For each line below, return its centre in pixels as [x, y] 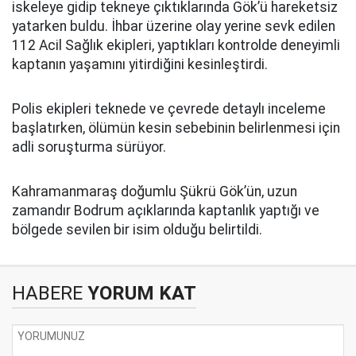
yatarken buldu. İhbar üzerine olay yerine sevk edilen [174, 27]
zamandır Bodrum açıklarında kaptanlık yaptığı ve [166, 211]
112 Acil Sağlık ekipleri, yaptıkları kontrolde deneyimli [176, 46]
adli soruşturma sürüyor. [89, 147]
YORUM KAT [139, 294]
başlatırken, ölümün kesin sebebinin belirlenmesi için [176, 128]
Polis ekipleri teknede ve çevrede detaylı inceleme [169, 109]
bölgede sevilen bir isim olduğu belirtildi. [137, 230]
